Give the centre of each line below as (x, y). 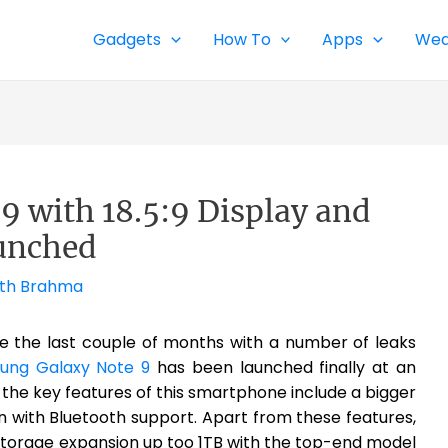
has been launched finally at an (283, 367)
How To (241, 39)
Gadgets (127, 39)
